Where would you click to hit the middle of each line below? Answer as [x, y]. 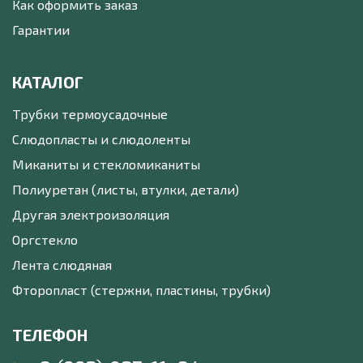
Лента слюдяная [62, 265]
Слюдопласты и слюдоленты [101, 139]
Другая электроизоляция [91, 215]
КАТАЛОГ [48, 82]
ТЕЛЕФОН [50, 335]
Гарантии [41, 30]
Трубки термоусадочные [90, 114]
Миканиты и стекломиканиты [106, 164]
